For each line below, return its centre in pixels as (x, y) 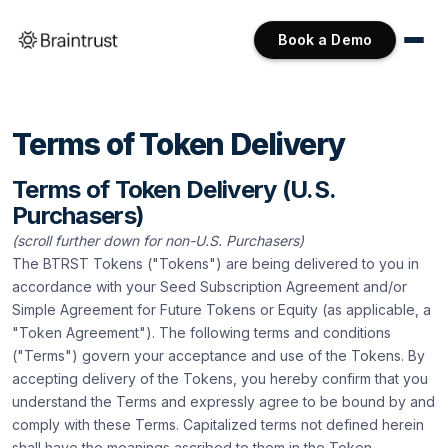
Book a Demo (325, 39)
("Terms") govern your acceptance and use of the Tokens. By (218, 355)
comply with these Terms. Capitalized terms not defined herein (218, 424)
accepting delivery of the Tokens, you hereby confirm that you (220, 378)
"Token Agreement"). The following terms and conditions (201, 332)
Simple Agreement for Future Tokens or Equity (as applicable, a (221, 309)
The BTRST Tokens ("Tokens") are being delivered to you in (215, 263)
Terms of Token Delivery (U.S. (174, 189)
